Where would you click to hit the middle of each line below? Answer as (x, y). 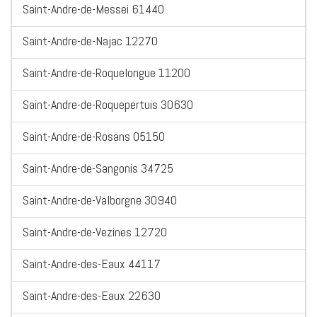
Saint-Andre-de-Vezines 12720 (95, 232)
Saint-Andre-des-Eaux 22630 (92, 296)
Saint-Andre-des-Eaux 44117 (92, 264)
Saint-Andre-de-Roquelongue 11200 (106, 73)
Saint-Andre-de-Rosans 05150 (94, 137)
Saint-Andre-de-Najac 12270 (90, 41)
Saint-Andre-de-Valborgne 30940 (100, 200)
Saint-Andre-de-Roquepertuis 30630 (108, 105)
